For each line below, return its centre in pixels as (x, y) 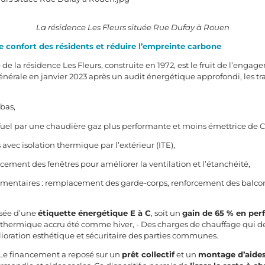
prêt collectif (148, 255)
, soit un (167, 213)
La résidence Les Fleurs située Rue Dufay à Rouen (132, 27)
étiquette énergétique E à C (95, 213)
